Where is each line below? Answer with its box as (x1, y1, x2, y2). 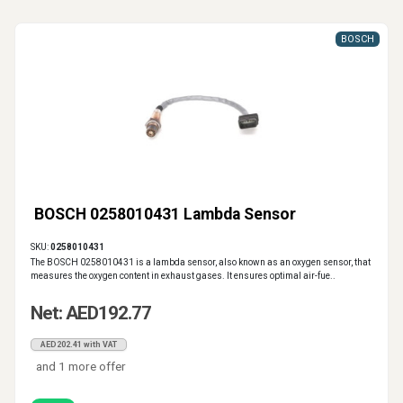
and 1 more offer (36, 359, 127, 374)
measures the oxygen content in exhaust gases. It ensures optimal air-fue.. (31, 271, 336, 282)
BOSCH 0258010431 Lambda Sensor (34, 205, 296, 224)
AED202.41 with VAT (40, 340, 117, 350)
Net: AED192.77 (31, 302, 151, 325)
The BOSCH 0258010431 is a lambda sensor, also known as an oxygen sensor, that (31, 257, 371, 268)
